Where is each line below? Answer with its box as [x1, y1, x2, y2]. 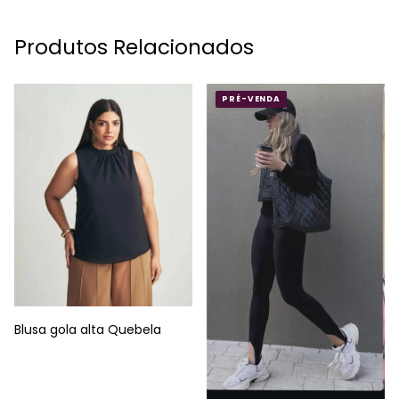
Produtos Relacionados [14, 33, 254, 62]
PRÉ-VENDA [222, 94, 281, 105]
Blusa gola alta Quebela [14, 321, 161, 339]
